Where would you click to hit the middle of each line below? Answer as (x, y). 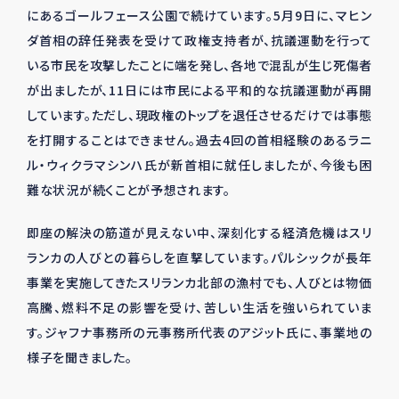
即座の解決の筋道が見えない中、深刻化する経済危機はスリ (199, 232)
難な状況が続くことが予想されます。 (129, 190)
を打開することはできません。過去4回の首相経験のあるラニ (199, 140)
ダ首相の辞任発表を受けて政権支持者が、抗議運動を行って (199, 40)
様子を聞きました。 (80, 357)
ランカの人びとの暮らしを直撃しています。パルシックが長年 (199, 257)
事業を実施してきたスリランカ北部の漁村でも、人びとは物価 (199, 282)
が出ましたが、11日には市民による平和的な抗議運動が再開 (199, 90)
